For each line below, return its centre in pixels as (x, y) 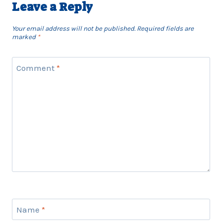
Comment (36, 68)
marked (25, 37)
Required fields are (165, 28)
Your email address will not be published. (74, 28)
